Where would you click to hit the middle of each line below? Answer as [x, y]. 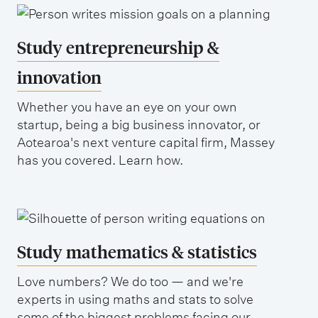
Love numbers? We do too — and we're [130, 281]
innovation [59, 77]
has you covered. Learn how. [100, 160]
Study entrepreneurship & [118, 47]
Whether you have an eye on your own [127, 106]
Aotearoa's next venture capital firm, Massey [146, 142]
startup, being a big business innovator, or [139, 124]
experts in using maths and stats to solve [135, 299]
